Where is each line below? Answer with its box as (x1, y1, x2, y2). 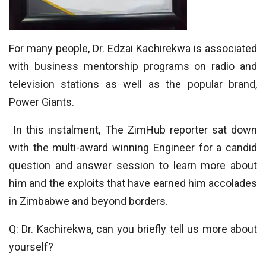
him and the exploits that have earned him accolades (9, 177, 257, 189)
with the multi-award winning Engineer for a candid (9, 141, 257, 154)
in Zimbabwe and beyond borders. (9, 195, 168, 207)
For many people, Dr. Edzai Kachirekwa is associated (9, 42, 257, 55)
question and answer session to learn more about (9, 159, 257, 172)
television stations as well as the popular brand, (9, 78, 257, 90)
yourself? (9, 240, 53, 253)
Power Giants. (9, 96, 74, 108)
